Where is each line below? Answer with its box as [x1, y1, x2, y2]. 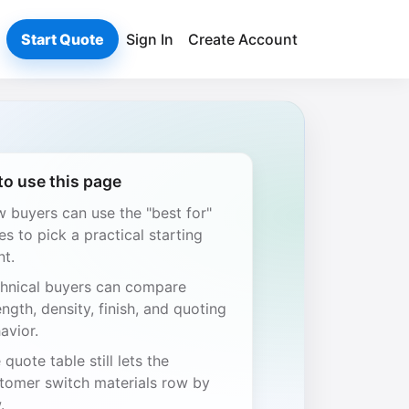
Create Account [188, 30, 298, 48]
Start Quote [21, 30, 104, 48]
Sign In [126, 30, 173, 48]
